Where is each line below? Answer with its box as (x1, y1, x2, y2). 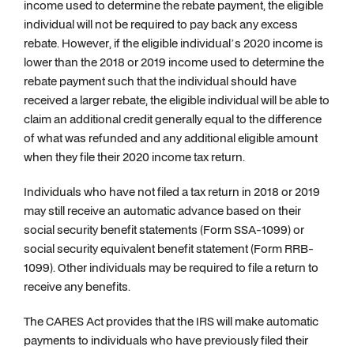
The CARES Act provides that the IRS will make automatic (24, 313, 318, 330)
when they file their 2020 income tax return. (24, 149, 245, 165)
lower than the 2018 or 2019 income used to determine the (24, 54, 324, 70)
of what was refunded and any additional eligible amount (24, 130, 318, 146)
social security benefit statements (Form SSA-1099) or (24, 221, 304, 238)
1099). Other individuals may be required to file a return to (24, 259, 318, 276)
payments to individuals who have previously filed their (24, 332, 308, 348)
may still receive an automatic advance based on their (24, 202, 301, 219)
